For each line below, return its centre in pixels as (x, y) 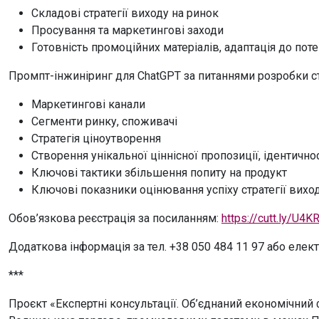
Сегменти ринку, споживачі (104, 122)
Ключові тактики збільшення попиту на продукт (159, 173)
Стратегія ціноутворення (96, 139)
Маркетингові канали (88, 105)
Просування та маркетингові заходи (127, 31)
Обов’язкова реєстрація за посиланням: (115, 219)
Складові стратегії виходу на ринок (125, 14)
